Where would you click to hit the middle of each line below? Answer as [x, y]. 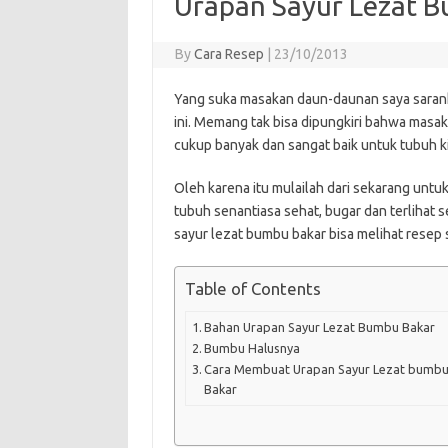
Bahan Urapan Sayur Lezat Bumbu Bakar [320, 327]
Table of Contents [252, 288]
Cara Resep [229, 53]
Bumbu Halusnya [252, 348]
